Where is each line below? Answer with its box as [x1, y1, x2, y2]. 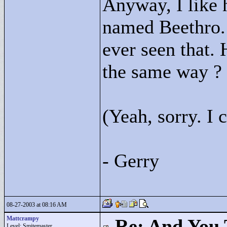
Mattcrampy [7, 215, 39, 222]
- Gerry [102, 150, 159, 171]
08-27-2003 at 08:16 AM [7, 201, 67, 208]
